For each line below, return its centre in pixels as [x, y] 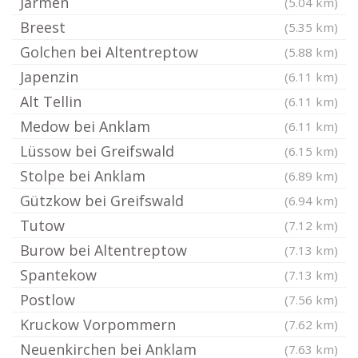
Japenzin [49, 77]
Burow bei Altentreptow [103, 250]
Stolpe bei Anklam [83, 176]
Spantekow [58, 275]
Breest [43, 27]
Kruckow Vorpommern [98, 324]
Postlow [48, 300]
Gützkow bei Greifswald [102, 201]
